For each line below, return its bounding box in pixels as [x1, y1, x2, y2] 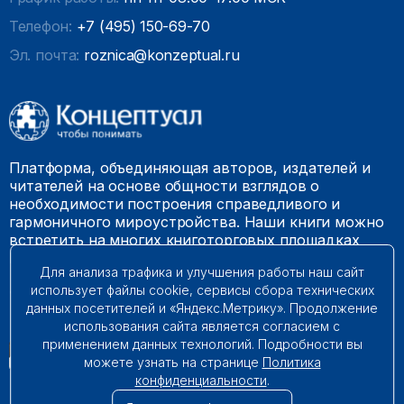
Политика [262, 354, 321, 370]
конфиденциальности [134, 372, 267, 388]
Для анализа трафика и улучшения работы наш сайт [40, 264, 364, 280]
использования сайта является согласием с [64, 318, 340, 334]
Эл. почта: [9, 46, 80, 65]
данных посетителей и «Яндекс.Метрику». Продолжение [26, 300, 378, 316]
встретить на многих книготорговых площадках [9, 231, 360, 250]
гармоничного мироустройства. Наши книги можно [9, 213, 384, 232]
